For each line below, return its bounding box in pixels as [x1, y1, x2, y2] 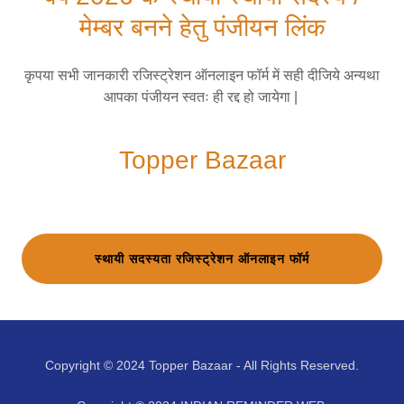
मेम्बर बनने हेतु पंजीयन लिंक [78, 14, 326, 41]
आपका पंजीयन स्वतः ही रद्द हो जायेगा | [103, 89, 301, 105]
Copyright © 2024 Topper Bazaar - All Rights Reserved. [45, 358, 359, 372]
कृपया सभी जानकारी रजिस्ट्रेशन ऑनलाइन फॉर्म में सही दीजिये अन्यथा [24, 68, 380, 83]
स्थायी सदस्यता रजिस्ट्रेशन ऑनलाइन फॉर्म [95, 251, 309, 266]
